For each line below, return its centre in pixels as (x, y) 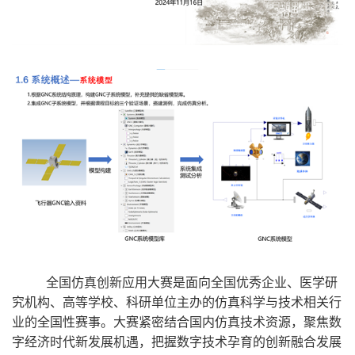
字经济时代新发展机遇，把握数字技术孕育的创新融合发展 (177, 342)
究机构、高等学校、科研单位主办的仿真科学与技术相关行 (177, 302)
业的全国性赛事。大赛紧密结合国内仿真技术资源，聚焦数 (177, 322)
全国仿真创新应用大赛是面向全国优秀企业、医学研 (192, 282)
